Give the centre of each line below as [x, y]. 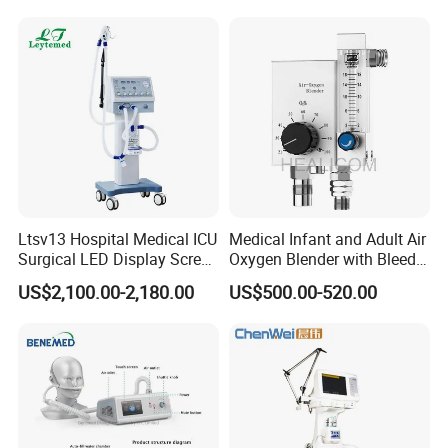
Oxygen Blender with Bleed [322, 259]
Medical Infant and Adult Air [327, 239]
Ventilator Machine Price [104, 279]
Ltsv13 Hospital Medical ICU [118, 239]
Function [259, 279]
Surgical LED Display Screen [118, 259]
